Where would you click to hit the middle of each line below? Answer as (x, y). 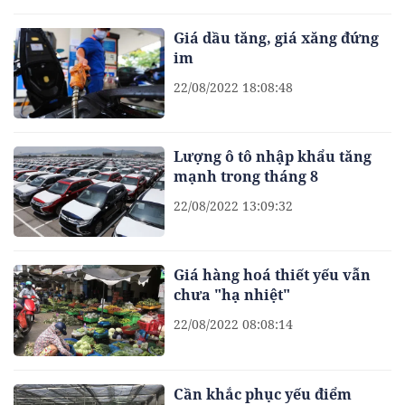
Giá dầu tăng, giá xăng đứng (277, 38)
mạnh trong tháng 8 (246, 176)
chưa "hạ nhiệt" (232, 295)
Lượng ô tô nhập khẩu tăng (273, 156)
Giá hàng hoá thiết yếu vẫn (273, 275)
